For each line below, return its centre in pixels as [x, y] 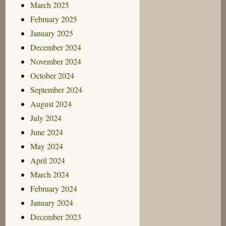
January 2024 [51, 202]
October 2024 [52, 75]
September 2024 [56, 89]
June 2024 [46, 132]
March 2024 [49, 174]
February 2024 [53, 188]
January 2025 [51, 33]
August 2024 [51, 103]
